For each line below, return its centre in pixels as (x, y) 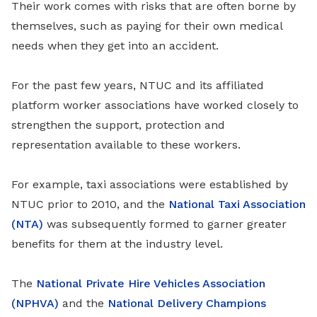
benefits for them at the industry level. (117, 244)
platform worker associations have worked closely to (155, 105)
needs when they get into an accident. (115, 46)
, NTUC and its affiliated (198, 86)
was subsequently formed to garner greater (165, 224)
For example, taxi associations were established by (150, 185)
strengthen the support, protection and (118, 125)
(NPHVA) (35, 304)
